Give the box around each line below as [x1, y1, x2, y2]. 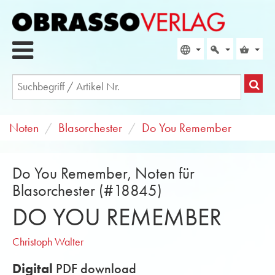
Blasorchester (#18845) [12, 181, 162, 200]
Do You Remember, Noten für [12, 164, 195, 183]
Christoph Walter [12, 235, 83, 249]
